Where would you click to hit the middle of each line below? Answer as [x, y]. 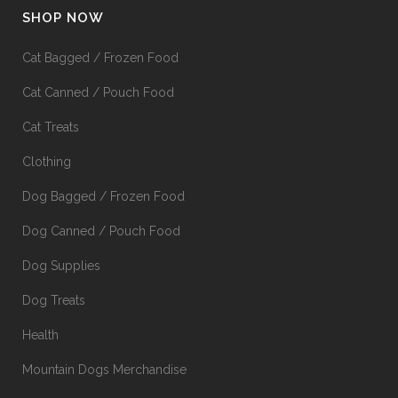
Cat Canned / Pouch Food [98, 92]
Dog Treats [54, 300]
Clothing [47, 162]
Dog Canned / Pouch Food [101, 231]
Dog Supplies [61, 266]
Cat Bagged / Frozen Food [100, 58]
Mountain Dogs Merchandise [104, 370]
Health [40, 335]
